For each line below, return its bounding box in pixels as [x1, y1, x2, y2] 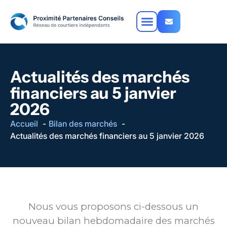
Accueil [10, 119, 38, 129]
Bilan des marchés [49, 119, 117, 129]
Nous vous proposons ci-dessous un [28, 201, 199, 213]
